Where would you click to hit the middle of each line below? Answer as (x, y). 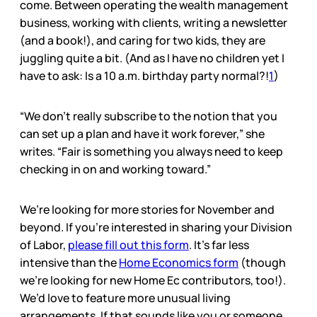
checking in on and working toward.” (115, 169)
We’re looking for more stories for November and (147, 210)
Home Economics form (179, 263)
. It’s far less (219, 245)
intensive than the (69, 263)
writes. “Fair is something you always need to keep (151, 152)
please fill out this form (128, 245)
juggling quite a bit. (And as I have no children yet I (152, 58)
